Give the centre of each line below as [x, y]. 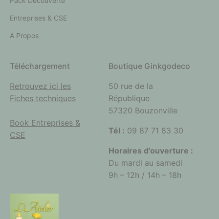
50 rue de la [131, 86]
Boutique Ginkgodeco [149, 66]
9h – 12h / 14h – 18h [145, 175]
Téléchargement [40, 66]
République [129, 99]
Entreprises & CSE [38, 18]
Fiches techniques [43, 99]
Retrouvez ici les [40, 86]
